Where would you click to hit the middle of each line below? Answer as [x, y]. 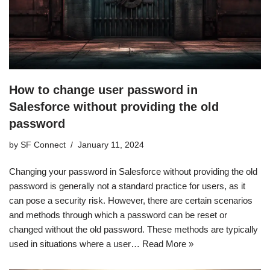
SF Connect [43, 145]
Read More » [168, 243]
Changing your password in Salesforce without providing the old [133, 171]
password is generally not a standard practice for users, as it [127, 186]
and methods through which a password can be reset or [118, 215]
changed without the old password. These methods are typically [133, 229]
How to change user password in [103, 89]
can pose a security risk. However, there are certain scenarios [131, 200]
